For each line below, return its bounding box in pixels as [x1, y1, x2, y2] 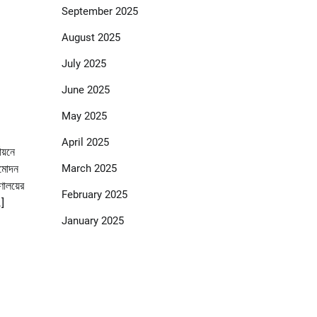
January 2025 [61, 214, 124, 228]
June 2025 [61, 83, 110, 97]
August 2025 [61, 31, 120, 45]
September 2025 [61, 5, 138, 18]
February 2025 [61, 188, 127, 202]
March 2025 [61, 162, 117, 175]
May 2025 [61, 110, 107, 123]
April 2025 [61, 136, 109, 149]
